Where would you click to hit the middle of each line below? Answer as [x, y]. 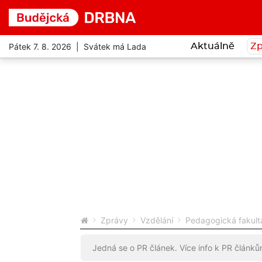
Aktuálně [212, 46]
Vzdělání [157, 220]
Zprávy [114, 220]
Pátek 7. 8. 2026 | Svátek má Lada [77, 46]
